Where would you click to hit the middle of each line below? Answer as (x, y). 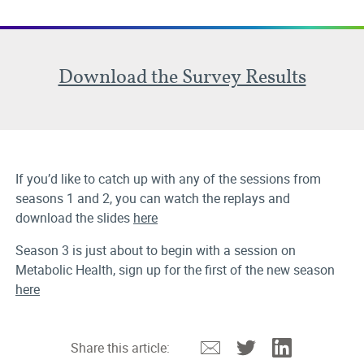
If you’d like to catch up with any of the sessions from (168, 179)
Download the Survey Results (182, 76)
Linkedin (315, 344)
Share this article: (120, 348)
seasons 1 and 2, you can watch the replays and (153, 198)
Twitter (275, 344)
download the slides (74, 218)
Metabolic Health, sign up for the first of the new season (175, 270)
